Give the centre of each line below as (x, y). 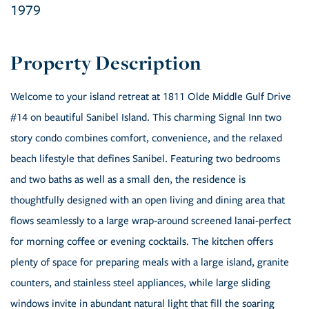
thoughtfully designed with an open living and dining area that (148, 200)
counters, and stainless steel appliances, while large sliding (140, 283)
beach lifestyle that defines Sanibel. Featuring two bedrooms (145, 159)
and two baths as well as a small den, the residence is (128, 180)
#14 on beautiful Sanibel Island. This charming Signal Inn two (146, 118)
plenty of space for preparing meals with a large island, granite (150, 262)
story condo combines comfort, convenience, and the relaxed (146, 138)
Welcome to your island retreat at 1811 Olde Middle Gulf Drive (151, 97)
